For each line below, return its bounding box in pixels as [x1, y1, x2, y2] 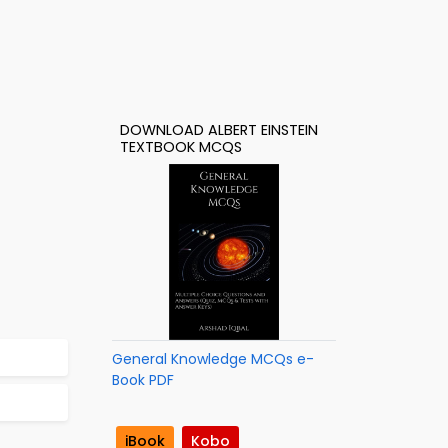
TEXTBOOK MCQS [120, 137, 242, 157]
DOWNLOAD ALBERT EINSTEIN [120, 120, 318, 140]
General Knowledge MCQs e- [112, 349, 314, 369]
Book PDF [112, 370, 174, 390]
